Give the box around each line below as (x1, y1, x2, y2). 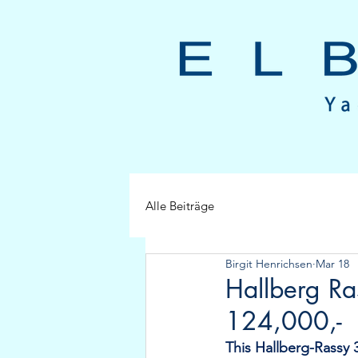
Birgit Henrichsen (225, 256, 312, 271)
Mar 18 (316, 256, 349, 271)
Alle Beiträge (145, 197, 214, 213)
